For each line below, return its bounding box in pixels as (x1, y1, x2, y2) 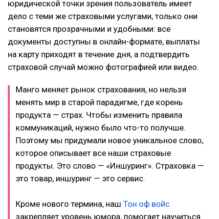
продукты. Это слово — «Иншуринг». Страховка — (16, 161, 204, 171)
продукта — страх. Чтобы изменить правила (16, 110, 182, 120)
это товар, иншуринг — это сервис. (16, 174, 145, 183)
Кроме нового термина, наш (16, 199, 123, 209)
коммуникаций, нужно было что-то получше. (16, 123, 186, 132)
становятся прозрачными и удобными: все (8, 24, 171, 34)
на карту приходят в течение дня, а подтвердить (8, 49, 190, 59)
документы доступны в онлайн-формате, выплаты (8, 37, 200, 46)
